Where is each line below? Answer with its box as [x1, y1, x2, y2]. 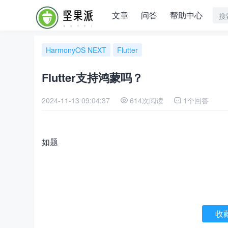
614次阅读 [130, 95, 163, 105]
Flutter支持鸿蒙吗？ [42, 69, 143, 85]
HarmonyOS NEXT [46, 45, 106, 55]
